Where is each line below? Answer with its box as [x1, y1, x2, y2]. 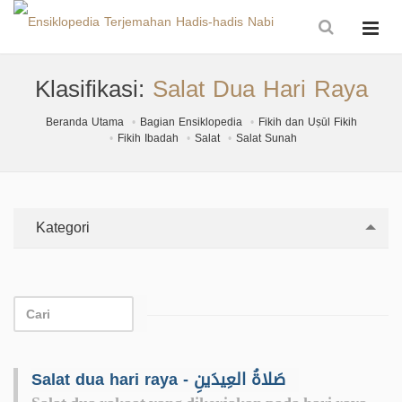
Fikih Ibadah [118, 128, 179, 148]
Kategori [31, 214, 90, 241]
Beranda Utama [45, 112, 124, 132]
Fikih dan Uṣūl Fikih [258, 112, 357, 132]
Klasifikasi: [34, 67, 153, 111]
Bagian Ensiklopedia [139, 112, 242, 132]
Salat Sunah [236, 128, 297, 148]
